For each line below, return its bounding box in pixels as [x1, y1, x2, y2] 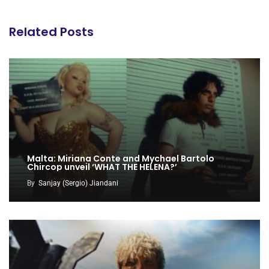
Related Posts [9, 23, 94, 40]
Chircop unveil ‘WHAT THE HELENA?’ [27, 160, 177, 173]
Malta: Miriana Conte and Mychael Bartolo [27, 152, 214, 165]
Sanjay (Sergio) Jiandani [38, 178, 118, 187]
